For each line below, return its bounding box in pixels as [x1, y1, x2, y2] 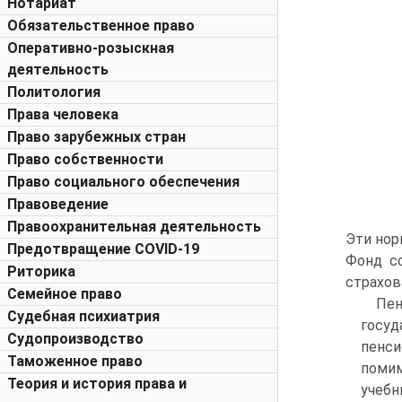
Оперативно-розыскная [7, 39, 174, 57]
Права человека [7, 106, 118, 123]
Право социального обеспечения [7, 173, 240, 190]
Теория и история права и [7, 375, 187, 392]
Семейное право [7, 285, 122, 302]
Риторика [7, 263, 75, 280]
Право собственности [7, 151, 163, 168]
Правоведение [7, 196, 109, 213]
